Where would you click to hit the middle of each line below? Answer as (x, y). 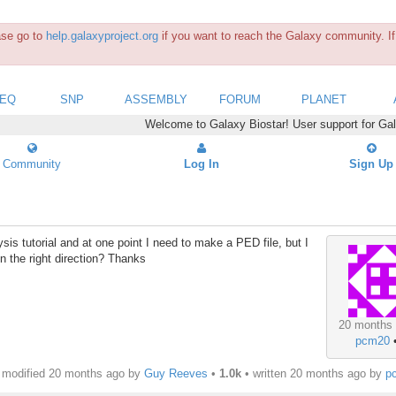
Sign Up (371, 164)
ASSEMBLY (156, 99)
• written (265, 374)
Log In (202, 164)
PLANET (324, 99)
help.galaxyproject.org (102, 36)
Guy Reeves (175, 374)
